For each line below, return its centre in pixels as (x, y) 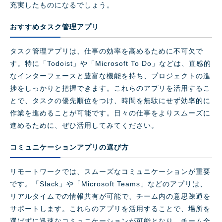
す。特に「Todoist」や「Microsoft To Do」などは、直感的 (111, 64)
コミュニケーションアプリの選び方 (69, 147)
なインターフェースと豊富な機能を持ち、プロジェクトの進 (110, 76)
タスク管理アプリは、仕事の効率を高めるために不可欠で (107, 51)
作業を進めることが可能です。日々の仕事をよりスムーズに (110, 113)
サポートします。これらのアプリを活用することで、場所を (110, 209)
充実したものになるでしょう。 (62, 5)
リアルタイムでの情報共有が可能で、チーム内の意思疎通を (110, 196)
